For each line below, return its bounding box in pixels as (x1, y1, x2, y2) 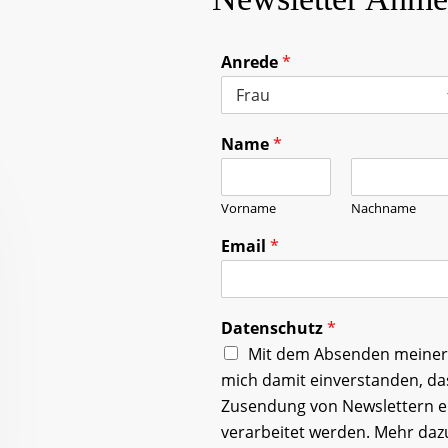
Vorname (220, 199, 276, 218)
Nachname (350, 199, 416, 218)
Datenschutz (220, 317, 327, 340)
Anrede (220, 51, 282, 74)
